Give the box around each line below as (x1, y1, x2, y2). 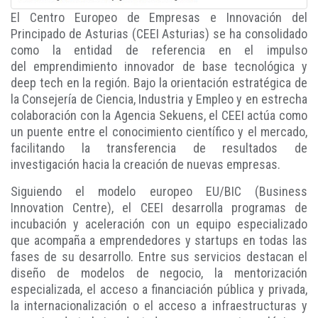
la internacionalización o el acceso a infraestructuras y (11, 298, 307, 314)
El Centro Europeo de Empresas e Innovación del (11, 10, 307, 26)
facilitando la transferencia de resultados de (11, 141, 307, 156)
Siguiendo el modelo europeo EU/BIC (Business (11, 184, 307, 199)
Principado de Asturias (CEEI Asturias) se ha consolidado (11, 26, 307, 42)
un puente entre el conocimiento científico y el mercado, (11, 124, 307, 140)
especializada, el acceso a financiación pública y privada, (11, 282, 307, 297)
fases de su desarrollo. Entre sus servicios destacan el (11, 249, 307, 265)
